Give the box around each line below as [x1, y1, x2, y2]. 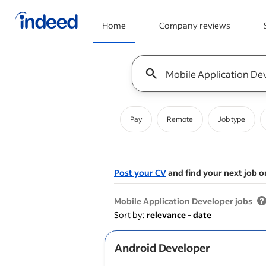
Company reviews [159, 20, 230, 31]
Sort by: [114, 209, 144, 220]
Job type [218, 115, 245, 123]
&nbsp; [225, 183, 253, 194]
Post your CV [114, 167, 166, 178]
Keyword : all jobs [132, 55, 199, 66]
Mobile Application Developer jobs [114, 195, 252, 207]
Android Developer [115, 240, 210, 255]
